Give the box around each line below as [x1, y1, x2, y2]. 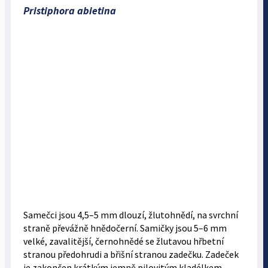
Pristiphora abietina [23, 4, 116, 17]
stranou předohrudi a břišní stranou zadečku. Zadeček [23, 248, 239, 260]
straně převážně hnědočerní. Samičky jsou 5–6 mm [23, 222, 227, 234]
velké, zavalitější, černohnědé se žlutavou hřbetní [23, 235, 224, 247]
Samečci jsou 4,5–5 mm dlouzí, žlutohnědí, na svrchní [23, 209, 238, 221]
